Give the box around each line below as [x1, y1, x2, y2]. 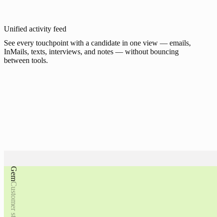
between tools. [4, 56, 48, 64]
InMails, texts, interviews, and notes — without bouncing [4, 47, 179, 56]
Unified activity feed [4, 24, 66, 33]
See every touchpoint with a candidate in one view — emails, [4, 38, 191, 47]
